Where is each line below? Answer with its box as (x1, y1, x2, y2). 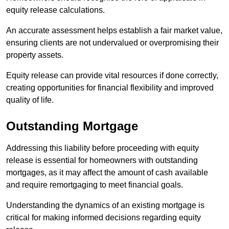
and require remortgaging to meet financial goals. (6, 180, 183, 189)
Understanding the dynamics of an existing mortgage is (6, 200, 204, 210)
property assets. (6, 50, 63, 59)
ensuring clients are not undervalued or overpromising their (6, 38, 219, 47)
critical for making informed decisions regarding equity (6, 213, 201, 222)
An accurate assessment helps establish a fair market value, (6, 26, 222, 35)
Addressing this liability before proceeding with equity (6, 143, 199, 152)
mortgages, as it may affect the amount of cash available (6, 168, 208, 177)
